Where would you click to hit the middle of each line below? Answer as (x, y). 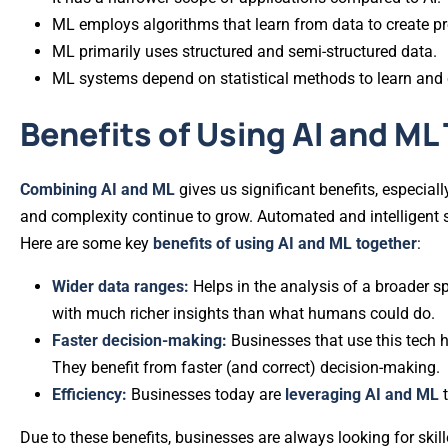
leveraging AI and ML (364, 395)
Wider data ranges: (122, 287)
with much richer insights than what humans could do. (243, 314)
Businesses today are (208, 395)
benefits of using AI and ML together (285, 244)
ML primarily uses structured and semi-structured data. (244, 52)
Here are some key (86, 244)
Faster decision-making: (141, 341)
